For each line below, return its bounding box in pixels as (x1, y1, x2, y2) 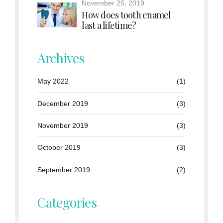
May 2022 (37, 77, 69, 86)
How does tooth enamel (82, 8, 171, 21)
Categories (37, 193, 97, 211)
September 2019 (37, 165, 90, 174)
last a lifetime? (82, 19, 136, 31)
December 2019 (37, 99, 88, 108)
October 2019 (37, 143, 81, 152)
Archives (37, 49, 85, 67)
